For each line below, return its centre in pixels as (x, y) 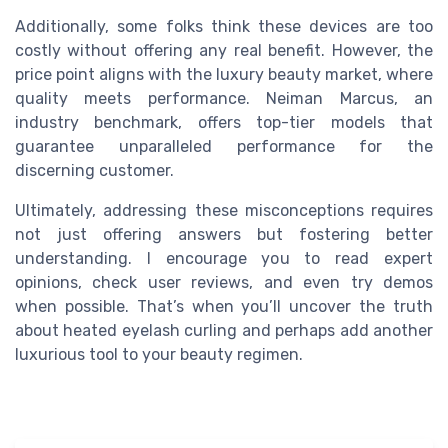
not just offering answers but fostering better (224, 235)
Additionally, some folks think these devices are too (224, 27)
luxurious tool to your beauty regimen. (159, 355)
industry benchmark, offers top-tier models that (224, 123)
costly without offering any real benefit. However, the (224, 51)
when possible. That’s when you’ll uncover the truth (224, 307)
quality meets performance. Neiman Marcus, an (224, 99)
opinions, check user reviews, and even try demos (224, 283)
